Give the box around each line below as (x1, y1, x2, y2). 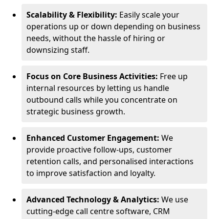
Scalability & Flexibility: (26, 9, 119, 20)
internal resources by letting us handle (26, 83, 169, 93)
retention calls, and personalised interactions (26, 156, 194, 167)
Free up (160, 71, 188, 82)
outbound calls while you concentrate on (26, 94, 177, 105)
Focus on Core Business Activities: (26, 71, 160, 82)
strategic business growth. (26, 106, 125, 117)
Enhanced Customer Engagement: (26, 132, 161, 143)
